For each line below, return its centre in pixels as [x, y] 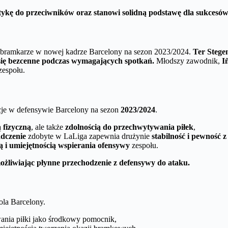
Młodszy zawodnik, [188, 61]
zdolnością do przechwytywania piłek [129, 127]
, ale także [48, 127]
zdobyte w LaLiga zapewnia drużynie [89, 136]
